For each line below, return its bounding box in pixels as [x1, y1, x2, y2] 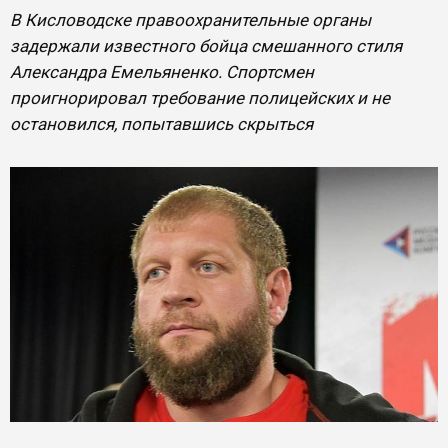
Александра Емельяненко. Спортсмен [10, 62, 314, 82]
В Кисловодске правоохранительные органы [10, 10, 371, 30]
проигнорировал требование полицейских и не [10, 88, 390, 108]
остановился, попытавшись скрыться [10, 114, 313, 134]
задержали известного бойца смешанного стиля [10, 36, 402, 56]
